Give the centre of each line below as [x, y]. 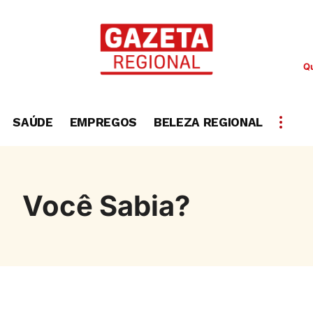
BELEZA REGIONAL [208, 122]
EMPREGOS [103, 122]
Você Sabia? [106, 206]
